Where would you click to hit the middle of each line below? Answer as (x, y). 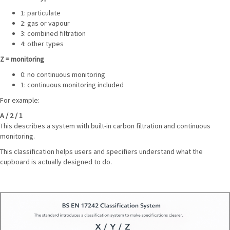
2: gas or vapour (45, 23)
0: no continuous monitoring (63, 75)
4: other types (42, 44)
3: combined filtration (53, 34)
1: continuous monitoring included (72, 85)
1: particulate (41, 13)
